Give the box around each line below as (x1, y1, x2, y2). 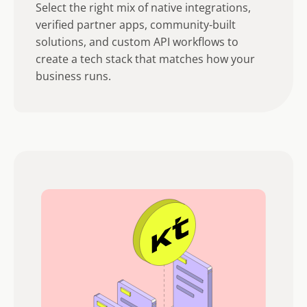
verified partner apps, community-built (36, 17, 236, 33)
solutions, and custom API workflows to (36, 34, 238, 50)
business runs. (36, 69, 111, 84)
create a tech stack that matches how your (36, 51, 255, 67)
